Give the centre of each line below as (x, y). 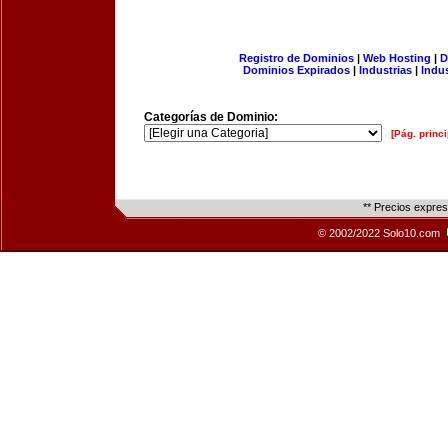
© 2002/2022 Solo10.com (380, 233)
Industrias (385, 70)
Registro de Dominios (296, 58)
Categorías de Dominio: (211, 117)
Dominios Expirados (296, 70)
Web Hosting (396, 58)
